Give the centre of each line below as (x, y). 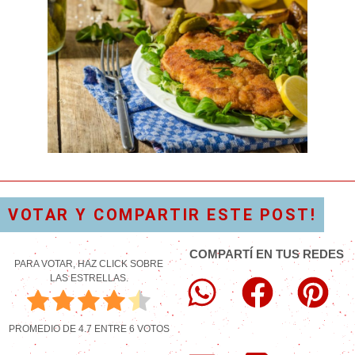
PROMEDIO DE (43, 328)
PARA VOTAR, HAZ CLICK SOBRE (89, 263)
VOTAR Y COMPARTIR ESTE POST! (162, 214)
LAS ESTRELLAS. (89, 278)
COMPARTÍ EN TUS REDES (266, 254)
